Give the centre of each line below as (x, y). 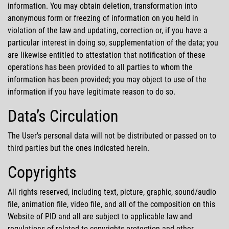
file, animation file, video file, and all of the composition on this (111, 204)
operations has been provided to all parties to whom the (100, 67)
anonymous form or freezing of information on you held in (103, 18)
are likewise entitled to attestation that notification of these (107, 55)
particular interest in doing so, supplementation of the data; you (113, 42)
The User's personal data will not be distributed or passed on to (112, 135)
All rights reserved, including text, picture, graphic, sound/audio (112, 192)
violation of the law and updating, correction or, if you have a (108, 30)
